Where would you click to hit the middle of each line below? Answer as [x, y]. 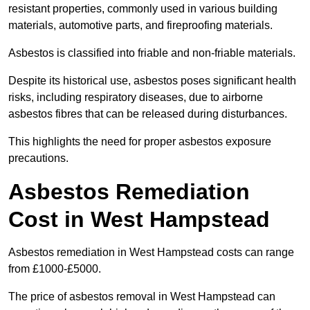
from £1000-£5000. [55, 269]
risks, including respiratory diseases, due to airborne [136, 98]
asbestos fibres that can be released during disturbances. [148, 114]
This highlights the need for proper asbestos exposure [140, 142]
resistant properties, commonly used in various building [143, 9]
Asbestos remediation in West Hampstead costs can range [151, 253]
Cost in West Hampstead [139, 220]
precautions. [38, 158]
